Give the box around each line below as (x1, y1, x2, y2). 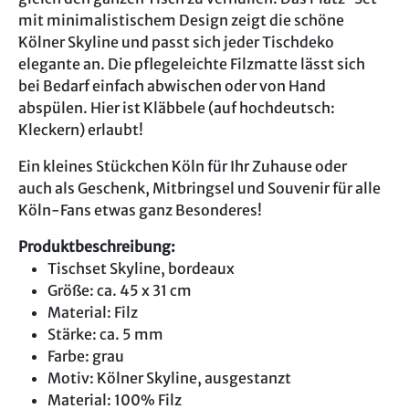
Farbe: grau (47, 346, 124, 365)
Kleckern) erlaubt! (18, 120, 143, 139)
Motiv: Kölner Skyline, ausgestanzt (47, 368, 291, 387)
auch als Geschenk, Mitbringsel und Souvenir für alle (18, 178, 381, 197)
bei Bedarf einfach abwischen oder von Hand (18, 76, 326, 95)
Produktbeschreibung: (18, 236, 175, 256)
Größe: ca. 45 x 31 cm (47, 280, 192, 299)
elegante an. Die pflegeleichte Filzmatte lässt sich (18, 54, 365, 73)
